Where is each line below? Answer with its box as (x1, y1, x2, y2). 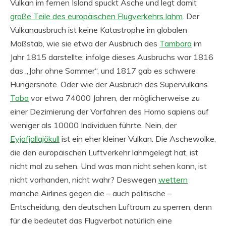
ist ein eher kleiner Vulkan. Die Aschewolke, (60, 134, 216, 144)
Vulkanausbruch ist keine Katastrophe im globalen (10, 25, 187, 35)
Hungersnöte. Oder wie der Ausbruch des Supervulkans (10, 79, 208, 89)
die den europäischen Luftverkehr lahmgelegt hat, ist (10, 147, 198, 157)
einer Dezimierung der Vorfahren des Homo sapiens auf (10, 106, 209, 117)
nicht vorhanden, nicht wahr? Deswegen (10, 175, 158, 185)
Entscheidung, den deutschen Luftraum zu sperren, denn (10, 202, 212, 212)
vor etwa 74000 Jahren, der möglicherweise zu (29, 93, 200, 103)
